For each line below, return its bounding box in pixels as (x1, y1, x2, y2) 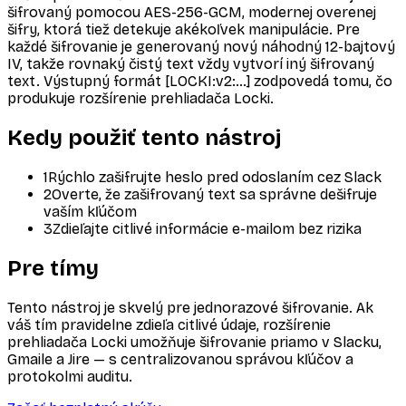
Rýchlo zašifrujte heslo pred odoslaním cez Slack (48, 168, 382, 186)
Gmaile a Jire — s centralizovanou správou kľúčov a (7, 350, 353, 368)
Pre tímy (7, 255, 99, 281)
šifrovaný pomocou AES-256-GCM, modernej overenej (7, 4, 376, 22)
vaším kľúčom (43, 202, 137, 220)
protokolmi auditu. (7, 367, 132, 385)
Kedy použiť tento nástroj (7, 124, 281, 150)
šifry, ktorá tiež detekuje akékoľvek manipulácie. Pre (7, 21, 360, 39)
